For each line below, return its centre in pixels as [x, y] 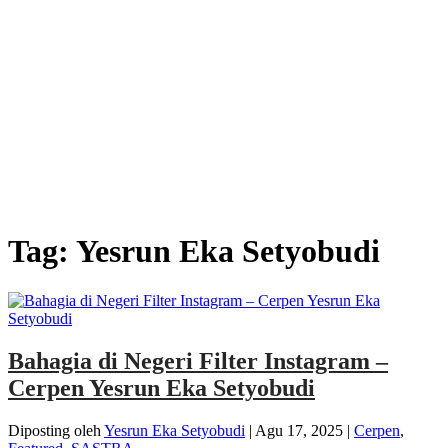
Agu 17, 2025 [299, 430]
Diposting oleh [56, 430]
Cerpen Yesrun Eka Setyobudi [161, 387]
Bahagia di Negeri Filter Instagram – [198, 360]
